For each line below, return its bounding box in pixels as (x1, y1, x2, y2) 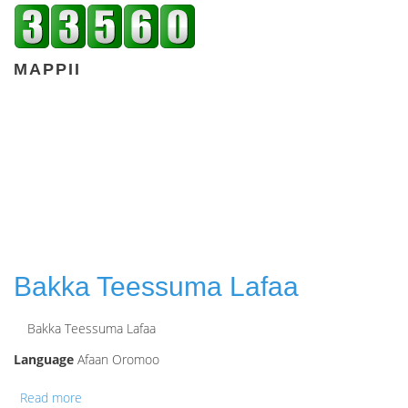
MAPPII (14, 60, 81, 79)
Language (14, 351, 74, 368)
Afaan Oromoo (74, 351, 159, 368)
